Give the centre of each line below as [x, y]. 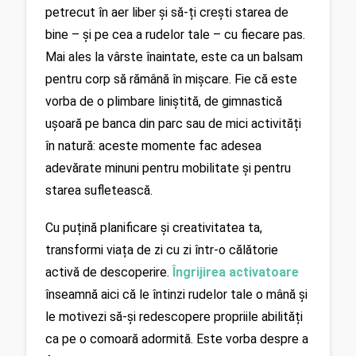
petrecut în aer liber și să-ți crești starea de [167, 13]
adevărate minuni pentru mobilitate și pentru [168, 168]
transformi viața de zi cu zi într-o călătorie [162, 250]
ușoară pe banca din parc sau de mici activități [173, 124]
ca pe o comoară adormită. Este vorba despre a [177, 339]
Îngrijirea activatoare [236, 272]
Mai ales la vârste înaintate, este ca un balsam [174, 57]
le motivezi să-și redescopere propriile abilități [174, 316]
